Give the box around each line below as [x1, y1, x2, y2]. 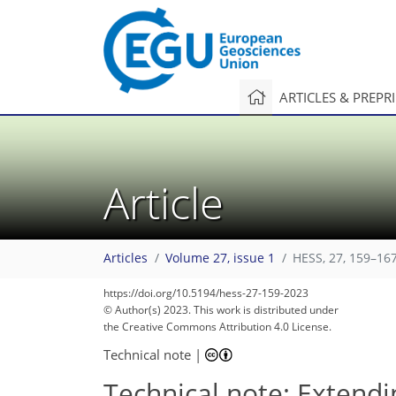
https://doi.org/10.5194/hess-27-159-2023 [103, 286, 308, 301]
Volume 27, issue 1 [165, 250, 275, 267]
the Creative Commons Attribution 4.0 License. [103, 319, 331, 334]
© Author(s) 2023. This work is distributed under [103, 302, 339, 317]
